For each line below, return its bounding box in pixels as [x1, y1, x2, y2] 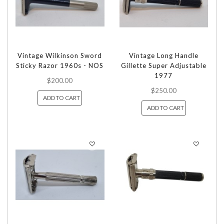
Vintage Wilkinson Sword [17, 51, 102, 60]
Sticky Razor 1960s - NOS [16, 61, 104, 70]
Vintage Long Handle [128, 51, 198, 60]
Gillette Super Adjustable [120, 61, 206, 70]
